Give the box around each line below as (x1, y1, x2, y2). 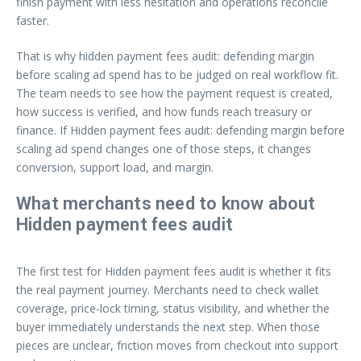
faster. (16, 12, 49, 28)
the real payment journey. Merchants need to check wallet (16, 281, 319, 297)
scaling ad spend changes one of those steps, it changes (16, 140, 311, 156)
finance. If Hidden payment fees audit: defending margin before (16, 122, 345, 138)
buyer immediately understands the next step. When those (16, 318, 320, 334)
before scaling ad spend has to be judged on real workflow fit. (16, 66, 338, 82)
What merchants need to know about (16, 193, 316, 214)
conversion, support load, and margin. (16, 159, 214, 175)
